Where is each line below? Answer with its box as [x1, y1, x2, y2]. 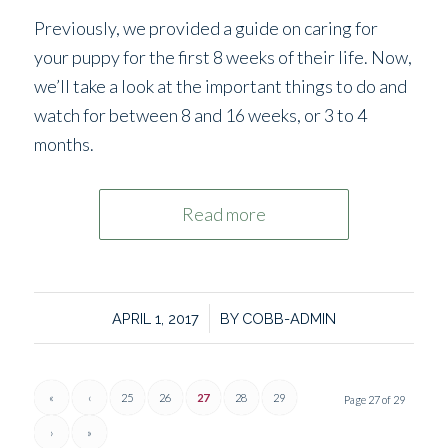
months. [33, 133, 94, 156]
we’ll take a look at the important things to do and [33, 75, 407, 98]
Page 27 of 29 [344, 393, 406, 407]
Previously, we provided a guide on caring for [33, 17, 378, 40]
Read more [181, 203, 266, 226]
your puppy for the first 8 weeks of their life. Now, [33, 46, 412, 69]
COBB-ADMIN [241, 310, 336, 328]
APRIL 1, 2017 [111, 310, 199, 328]
